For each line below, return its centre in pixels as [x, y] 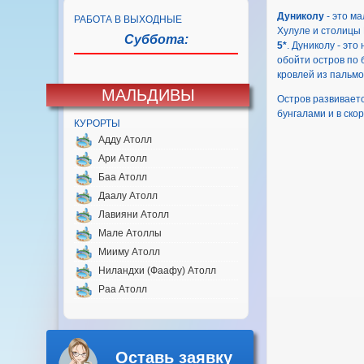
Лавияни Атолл [134, 214]
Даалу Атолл [128, 196]
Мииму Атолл [129, 252]
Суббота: [156, 39]
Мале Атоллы [130, 233]
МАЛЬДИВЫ [148, 95]
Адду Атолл [125, 140]
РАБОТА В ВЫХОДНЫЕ [128, 19]
